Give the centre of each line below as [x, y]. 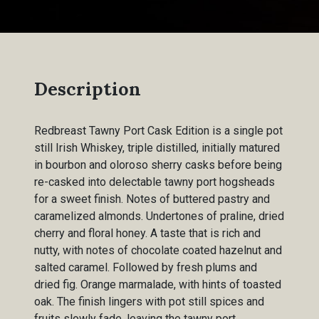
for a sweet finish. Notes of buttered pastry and [152, 199]
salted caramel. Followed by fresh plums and [146, 267]
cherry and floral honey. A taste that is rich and [147, 233]
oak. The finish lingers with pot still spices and [149, 302]
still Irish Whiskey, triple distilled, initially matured [157, 148]
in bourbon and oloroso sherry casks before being [158, 165]
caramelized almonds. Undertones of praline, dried [159, 216]
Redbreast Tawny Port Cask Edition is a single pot [158, 131]
